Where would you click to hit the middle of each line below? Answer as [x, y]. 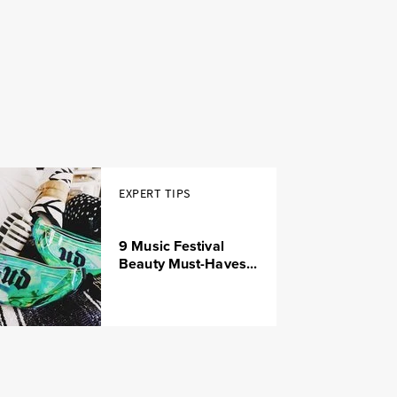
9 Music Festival [171, 245]
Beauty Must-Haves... [188, 263]
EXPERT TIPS [155, 194]
